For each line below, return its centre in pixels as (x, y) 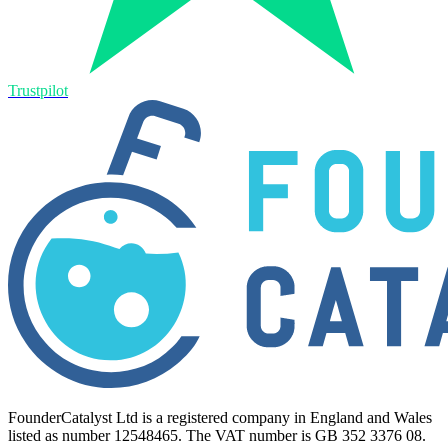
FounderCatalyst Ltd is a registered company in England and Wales (220, 417)
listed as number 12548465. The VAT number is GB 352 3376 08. (217, 435)
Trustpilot (38, 90)
